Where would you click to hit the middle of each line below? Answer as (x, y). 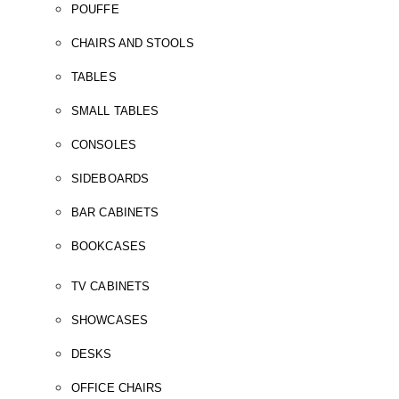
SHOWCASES (110, 320)
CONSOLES (104, 144)
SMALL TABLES (115, 110)
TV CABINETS (111, 286)
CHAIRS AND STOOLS (133, 43)
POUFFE (95, 9)
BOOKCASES (109, 246)
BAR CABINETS (115, 212)
